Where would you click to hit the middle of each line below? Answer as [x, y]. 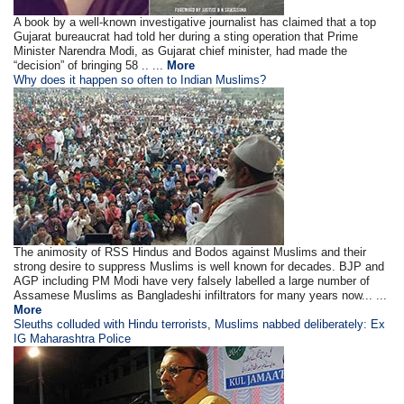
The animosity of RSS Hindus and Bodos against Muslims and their [190, 252]
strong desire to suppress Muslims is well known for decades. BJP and [199, 266]
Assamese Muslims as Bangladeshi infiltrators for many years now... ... [201, 295]
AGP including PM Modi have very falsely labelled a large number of [192, 281]
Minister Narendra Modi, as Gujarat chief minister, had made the [181, 51]
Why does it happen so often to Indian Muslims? [140, 80]
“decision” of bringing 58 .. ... [91, 65]
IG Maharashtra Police [73, 339]
